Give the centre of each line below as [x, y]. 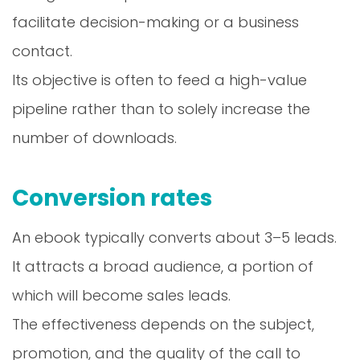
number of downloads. [94, 137]
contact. [42, 51]
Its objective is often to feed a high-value [160, 80]
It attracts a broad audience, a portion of [163, 266]
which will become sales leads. [121, 295]
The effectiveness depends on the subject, [163, 324]
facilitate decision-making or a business [155, 22]
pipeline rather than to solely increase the [161, 108]
